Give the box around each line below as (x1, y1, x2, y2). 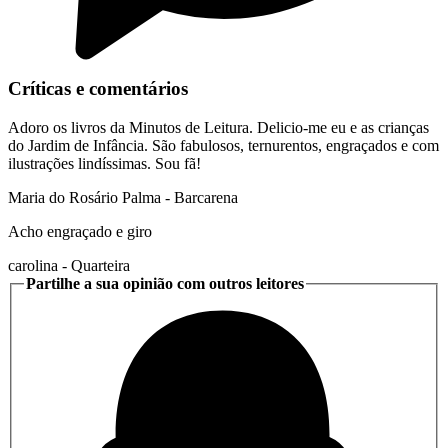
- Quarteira (58, 256, 130, 274)
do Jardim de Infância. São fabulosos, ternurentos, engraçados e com (8, 136, 439, 154)
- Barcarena (161, 188, 238, 206)
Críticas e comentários (8, 78, 188, 99)
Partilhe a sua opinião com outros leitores (26, 274, 304, 292)
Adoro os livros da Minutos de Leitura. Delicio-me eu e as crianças (8, 118, 429, 136)
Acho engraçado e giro (8, 222, 152, 240)
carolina (8, 256, 58, 274)
